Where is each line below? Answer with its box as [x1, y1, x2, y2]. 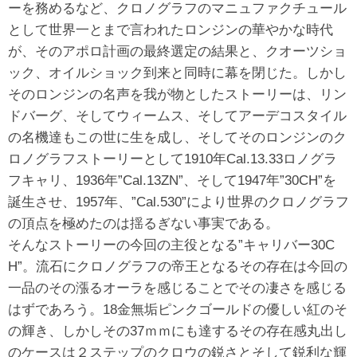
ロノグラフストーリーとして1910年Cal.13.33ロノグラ [8, 151, 337, 167]
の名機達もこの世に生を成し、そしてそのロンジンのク [8, 129, 347, 145]
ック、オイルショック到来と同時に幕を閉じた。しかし [8, 65, 347, 80]
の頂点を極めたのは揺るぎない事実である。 [8, 215, 279, 231]
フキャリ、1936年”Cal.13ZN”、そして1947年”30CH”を [8, 172, 336, 188]
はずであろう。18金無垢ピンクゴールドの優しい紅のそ [8, 301, 347, 317]
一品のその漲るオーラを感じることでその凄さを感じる [8, 280, 347, 296]
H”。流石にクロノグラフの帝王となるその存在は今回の [8, 258, 347, 274]
